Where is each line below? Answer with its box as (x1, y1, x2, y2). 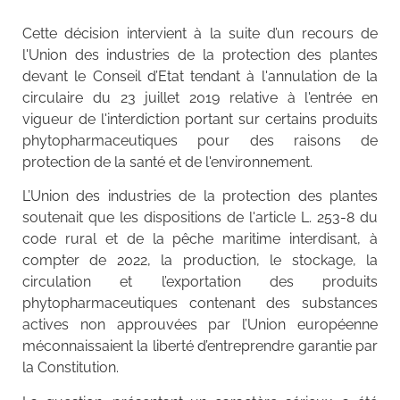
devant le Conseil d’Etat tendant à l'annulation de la (22, 67, 378, 85)
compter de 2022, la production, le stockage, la (22, 252, 378, 270)
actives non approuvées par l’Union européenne (22, 316, 378, 334)
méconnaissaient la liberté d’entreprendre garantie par (22, 337, 378, 355)
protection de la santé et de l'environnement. (22, 153, 312, 171)
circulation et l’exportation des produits (22, 273, 378, 291)
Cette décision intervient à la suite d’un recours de (22, 24, 378, 42)
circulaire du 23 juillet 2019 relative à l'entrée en (22, 88, 378, 106)
